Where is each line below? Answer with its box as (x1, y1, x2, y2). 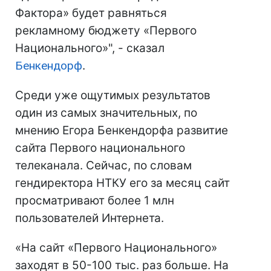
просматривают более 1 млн (15, 194, 174, 207)
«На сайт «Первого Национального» (15, 241, 217, 255)
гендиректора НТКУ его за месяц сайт (15, 176, 230, 190)
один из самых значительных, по (15, 106, 197, 120)
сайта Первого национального (15, 141, 185, 155)
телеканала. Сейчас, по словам (15, 158, 192, 172)
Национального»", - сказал (15, 41, 165, 55)
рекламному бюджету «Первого (15, 24, 197, 38)
